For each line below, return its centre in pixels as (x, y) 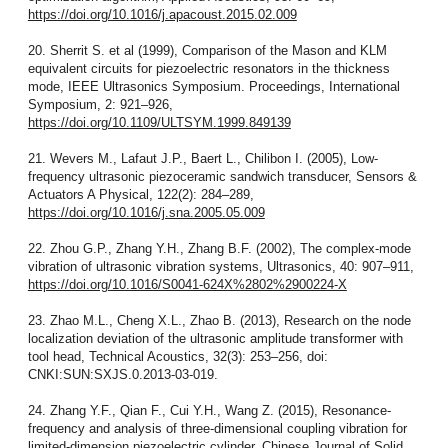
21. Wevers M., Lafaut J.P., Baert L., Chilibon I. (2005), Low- (202, 159)
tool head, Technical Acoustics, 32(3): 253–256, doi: (177, 357)
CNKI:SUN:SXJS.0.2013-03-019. (122, 375)
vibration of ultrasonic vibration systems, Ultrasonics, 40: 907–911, (220, 267)
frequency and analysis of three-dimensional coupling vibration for (217, 429)
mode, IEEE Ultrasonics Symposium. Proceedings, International (213, 87)
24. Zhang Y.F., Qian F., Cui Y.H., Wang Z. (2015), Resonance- (209, 411)
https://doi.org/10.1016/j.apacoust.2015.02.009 (162, 15)
